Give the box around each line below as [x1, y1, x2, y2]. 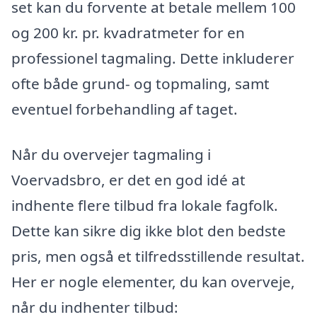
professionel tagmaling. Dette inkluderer [11, 47, 294, 68]
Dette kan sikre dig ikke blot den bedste [11, 220, 286, 241]
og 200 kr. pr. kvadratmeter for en [11, 22, 245, 42]
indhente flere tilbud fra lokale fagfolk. [11, 195, 278, 215]
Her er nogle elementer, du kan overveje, [11, 271, 295, 292]
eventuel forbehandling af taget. [11, 98, 238, 119]
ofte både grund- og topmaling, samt [11, 73, 270, 93]
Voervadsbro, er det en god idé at [11, 169, 246, 190]
